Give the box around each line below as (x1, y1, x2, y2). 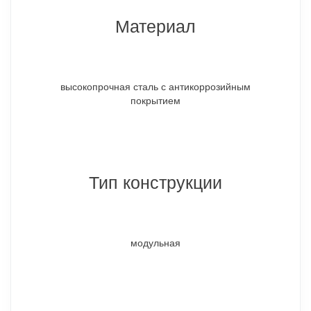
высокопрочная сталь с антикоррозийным (60, 79, 251, 94)
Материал (115, 12, 196, 38)
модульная (131, 235, 180, 250)
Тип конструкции (89, 169, 222, 194)
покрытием (131, 93, 180, 108)
